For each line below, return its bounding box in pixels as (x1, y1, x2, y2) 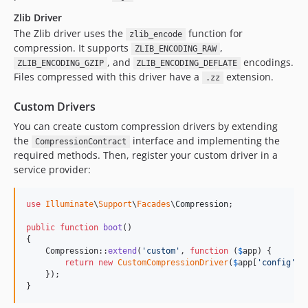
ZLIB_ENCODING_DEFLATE (136, 58, 238, 68)
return (65, 258, 93, 267)
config (262, 258, 291, 267)
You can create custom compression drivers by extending (14, 120, 278, 133)
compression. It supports (14, 41, 131, 54)
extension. (223, 70, 274, 83)
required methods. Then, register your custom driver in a (14, 148, 278, 162)
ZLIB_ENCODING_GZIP (16, 58, 104, 68)
